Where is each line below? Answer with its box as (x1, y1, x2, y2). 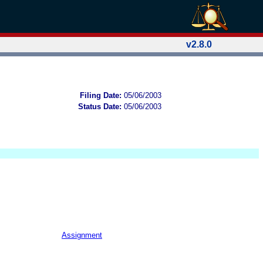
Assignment (62, 230, 102, 240)
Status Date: (78, 102, 122, 111)
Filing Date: (80, 90, 122, 100)
